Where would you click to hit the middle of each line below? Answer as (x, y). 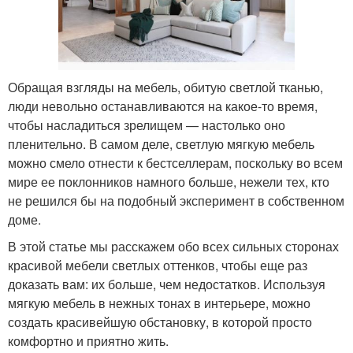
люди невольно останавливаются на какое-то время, (163, 106)
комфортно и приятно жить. (88, 341)
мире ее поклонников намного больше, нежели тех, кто (169, 182)
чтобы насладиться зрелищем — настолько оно (147, 125)
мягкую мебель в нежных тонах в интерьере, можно (159, 303)
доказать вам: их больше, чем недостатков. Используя (167, 284)
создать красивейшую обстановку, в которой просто (160, 322)
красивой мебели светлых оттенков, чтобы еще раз (158, 266)
